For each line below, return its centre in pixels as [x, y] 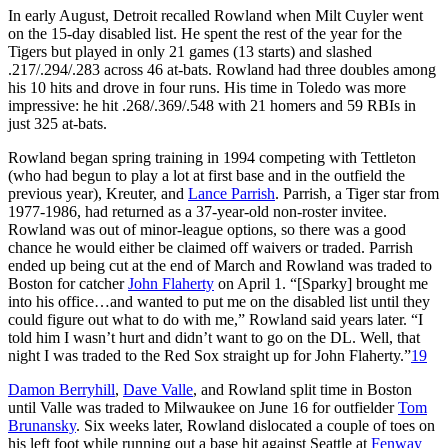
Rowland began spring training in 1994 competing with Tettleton [212, 157]
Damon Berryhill [61, 389]
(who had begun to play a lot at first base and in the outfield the [206, 175]
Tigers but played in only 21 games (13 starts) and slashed [190, 51]
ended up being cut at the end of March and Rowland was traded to [220, 265]
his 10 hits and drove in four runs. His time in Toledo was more [207, 87]
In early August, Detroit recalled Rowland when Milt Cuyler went [215, 15]
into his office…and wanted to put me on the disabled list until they [219, 301]
